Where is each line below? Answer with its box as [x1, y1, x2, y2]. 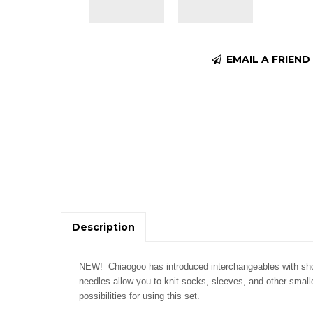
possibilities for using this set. [79, 291, 203, 301]
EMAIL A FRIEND [223, 52, 310, 66]
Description [72, 221, 135, 233]
